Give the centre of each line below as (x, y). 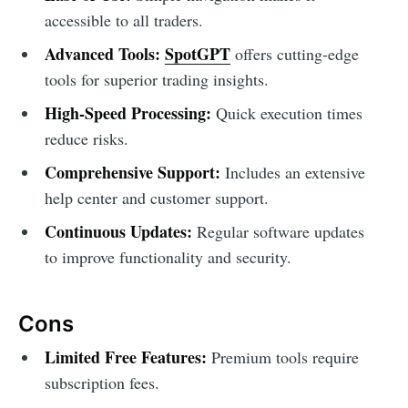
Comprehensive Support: (132, 173)
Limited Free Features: (125, 357)
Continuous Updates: (118, 232)
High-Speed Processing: (127, 113)
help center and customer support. (156, 198)
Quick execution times (286, 113)
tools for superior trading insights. (156, 80)
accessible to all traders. (123, 20)
